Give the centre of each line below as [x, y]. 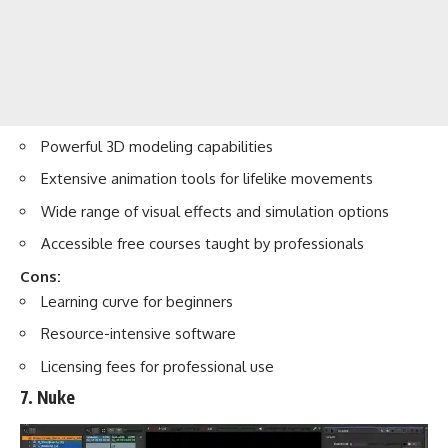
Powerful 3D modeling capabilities [157, 146]
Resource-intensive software [138, 334]
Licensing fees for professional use [157, 366]
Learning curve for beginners [137, 301]
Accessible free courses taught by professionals [202, 244]
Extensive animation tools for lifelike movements [207, 179]
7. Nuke [47, 397]
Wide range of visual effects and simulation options [215, 211]
